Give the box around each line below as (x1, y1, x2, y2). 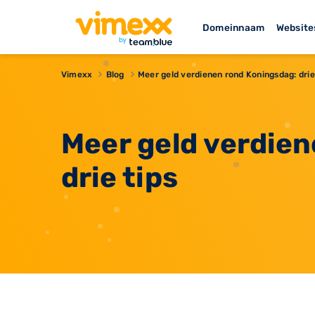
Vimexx (61, 69, 93, 79)
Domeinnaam (202, 21, 265, 33)
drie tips (61, 160, 179, 194)
